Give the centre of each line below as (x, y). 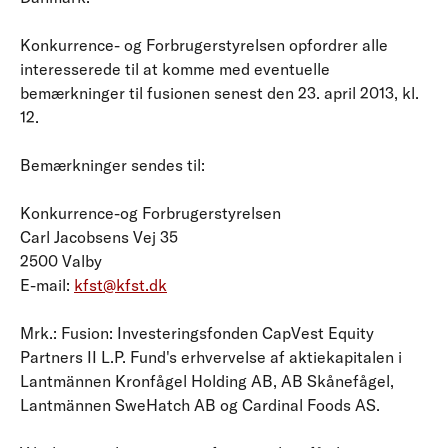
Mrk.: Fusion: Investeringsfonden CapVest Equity (197, 332)
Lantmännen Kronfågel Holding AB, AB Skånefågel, (207, 380)
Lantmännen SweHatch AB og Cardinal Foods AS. (200, 404)
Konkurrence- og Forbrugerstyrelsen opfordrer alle (204, 44)
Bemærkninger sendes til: (112, 164)
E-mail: (47, 284)
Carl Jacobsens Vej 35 (99, 236)
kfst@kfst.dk (120, 284)
